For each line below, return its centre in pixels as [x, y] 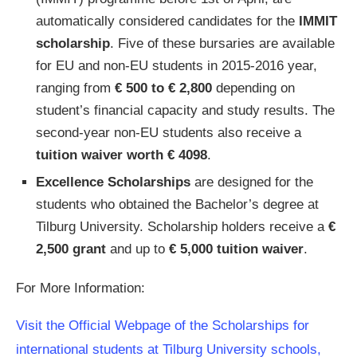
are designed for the [252, 182]
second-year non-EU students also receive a [169, 133]
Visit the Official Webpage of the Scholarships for [163, 326]
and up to [137, 249]
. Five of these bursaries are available [222, 43]
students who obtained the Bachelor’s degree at [177, 204]
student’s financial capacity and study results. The [185, 110]
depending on [253, 88]
